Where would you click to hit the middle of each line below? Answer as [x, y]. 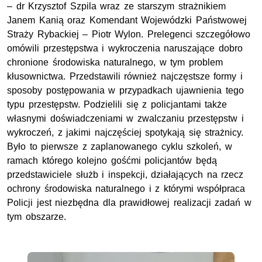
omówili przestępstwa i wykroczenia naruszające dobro [125, 48]
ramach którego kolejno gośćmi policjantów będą [112, 160]
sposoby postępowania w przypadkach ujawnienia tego [125, 90]
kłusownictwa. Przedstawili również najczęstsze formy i [125, 76]
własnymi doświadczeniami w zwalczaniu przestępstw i [125, 118]
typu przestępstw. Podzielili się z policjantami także [117, 104]
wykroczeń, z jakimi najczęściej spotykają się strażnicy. [125, 132]
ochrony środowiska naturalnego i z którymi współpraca [126, 188]
